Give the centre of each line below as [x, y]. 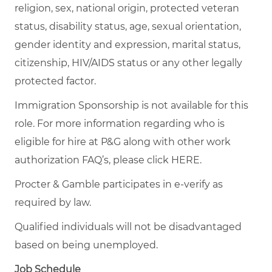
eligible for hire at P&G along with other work [123, 141]
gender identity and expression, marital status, [127, 44]
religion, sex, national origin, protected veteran [127, 8]
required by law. [53, 202]
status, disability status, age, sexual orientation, [128, 26]
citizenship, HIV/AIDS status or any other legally [128, 63]
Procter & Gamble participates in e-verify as [119, 184]
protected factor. [55, 81]
